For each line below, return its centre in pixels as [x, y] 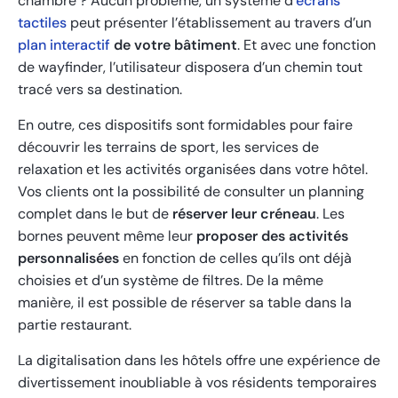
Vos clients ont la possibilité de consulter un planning [191, 191]
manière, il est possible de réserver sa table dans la [185, 302]
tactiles [42, 22]
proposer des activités [271, 235]
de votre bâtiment [174, 44]
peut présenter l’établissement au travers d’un [219, 22]
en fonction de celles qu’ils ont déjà [235, 258]
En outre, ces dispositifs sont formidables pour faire [185, 124]
